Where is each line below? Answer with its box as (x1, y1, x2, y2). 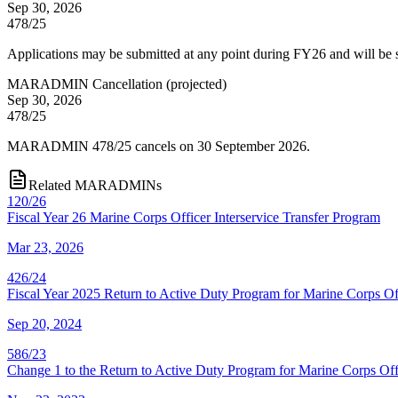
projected (171, 76, 222, 92)
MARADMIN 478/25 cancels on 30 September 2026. (7, 138, 310, 154)
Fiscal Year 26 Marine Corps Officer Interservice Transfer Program (7, 209, 380, 225)
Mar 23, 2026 (7, 239, 84, 255)
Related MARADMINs (28, 177, 162, 193)
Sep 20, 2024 (7, 315, 82, 331)
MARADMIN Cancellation (7, 76, 163, 92)
